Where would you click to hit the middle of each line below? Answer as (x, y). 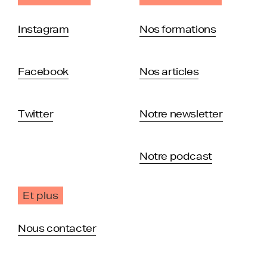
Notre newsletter (181, 113)
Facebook (43, 71)
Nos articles (169, 71)
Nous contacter (57, 228)
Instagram (44, 29)
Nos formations (178, 29)
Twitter (36, 113)
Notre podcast (176, 156)
